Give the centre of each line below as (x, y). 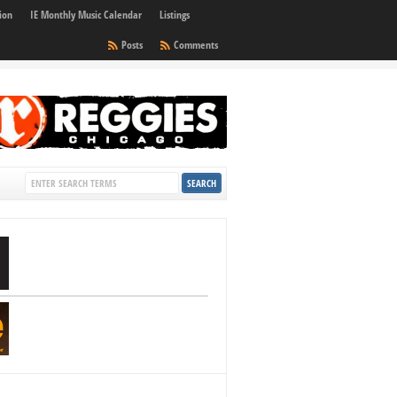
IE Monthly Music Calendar (86, 15)
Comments (196, 45)
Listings (175, 15)
